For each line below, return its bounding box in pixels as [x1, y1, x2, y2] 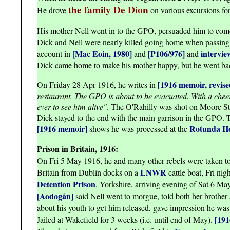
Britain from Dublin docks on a [37, 167, 140, 178]
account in [37, 48, 72, 60]
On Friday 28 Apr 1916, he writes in [37, 79, 158, 90]
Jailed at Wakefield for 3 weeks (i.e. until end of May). [37, 214, 215, 225]
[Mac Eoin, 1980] [72, 48, 132, 60]
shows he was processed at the [87, 123, 189, 135]
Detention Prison [37, 178, 95, 190]
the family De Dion [68, 3, 148, 17]
